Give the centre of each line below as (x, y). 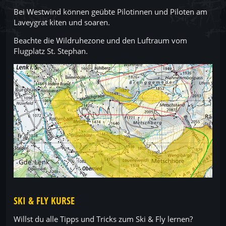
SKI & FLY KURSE (44, 201)
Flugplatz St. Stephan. (51, 51)
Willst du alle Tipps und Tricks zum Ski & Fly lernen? (103, 219)
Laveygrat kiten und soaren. (62, 22)
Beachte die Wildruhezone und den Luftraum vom (100, 41)
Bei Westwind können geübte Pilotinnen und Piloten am (110, 12)
